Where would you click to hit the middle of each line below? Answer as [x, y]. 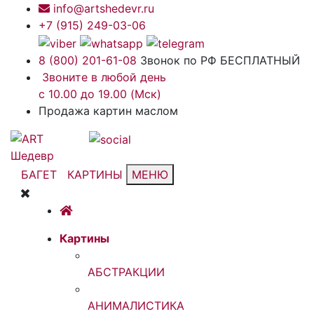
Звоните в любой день [102, 77]
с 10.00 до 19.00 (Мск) [100, 94]
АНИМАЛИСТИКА [136, 305]
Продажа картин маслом [108, 110]
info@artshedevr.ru [102, 8]
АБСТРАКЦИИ [126, 272]
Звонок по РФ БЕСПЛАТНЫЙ [220, 60]
